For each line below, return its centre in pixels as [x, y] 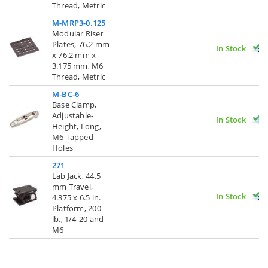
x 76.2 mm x [74, 55]
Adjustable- [73, 115]
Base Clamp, [74, 104]
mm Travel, [73, 186]
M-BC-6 [66, 94]
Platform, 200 [77, 208]
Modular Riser [78, 33]
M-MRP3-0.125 [79, 22]
